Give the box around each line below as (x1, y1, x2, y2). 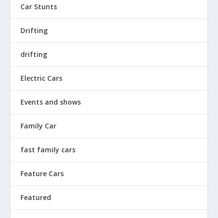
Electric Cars (20, 73, 63, 83)
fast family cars (20, 145, 76, 154)
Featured (20, 193, 52, 202)
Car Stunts (20, 2, 57, 11)
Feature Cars (20, 169, 64, 178)
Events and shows (20, 97, 81, 107)
